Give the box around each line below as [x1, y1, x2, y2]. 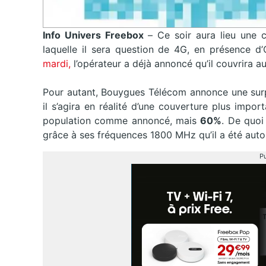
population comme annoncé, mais [43, 115, 201, 127]
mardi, [43, 58, 74, 70]
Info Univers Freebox [43, 29, 148, 42]
